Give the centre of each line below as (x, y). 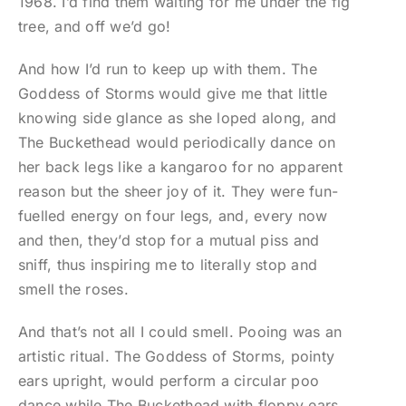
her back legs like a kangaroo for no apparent (180, 167)
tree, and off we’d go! (94, 27)
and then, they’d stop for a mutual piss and (169, 241)
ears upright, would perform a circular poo (169, 381)
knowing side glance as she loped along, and (177, 118)
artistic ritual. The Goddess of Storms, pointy (176, 357)
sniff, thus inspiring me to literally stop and (168, 265)
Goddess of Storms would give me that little (173, 94)
